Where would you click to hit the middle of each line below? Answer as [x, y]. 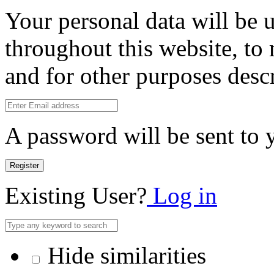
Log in [182, 196]
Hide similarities [124, 256]
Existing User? [76, 196]
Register [24, 166]
